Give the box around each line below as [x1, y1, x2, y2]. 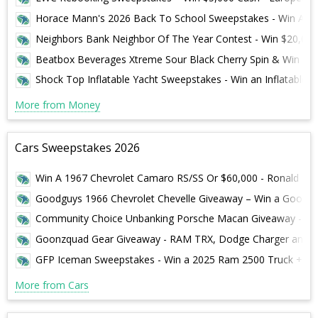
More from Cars [15, 278, 89, 292]
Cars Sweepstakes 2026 [15, 140, 140, 156]
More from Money [15, 98, 100, 112]
